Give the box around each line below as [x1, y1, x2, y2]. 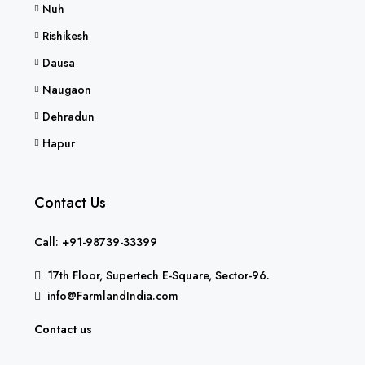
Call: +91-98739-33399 [34, 233, 157, 250]
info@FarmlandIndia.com [47, 287, 178, 304]
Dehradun [42, 108, 95, 125]
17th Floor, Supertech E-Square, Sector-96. [47, 266, 270, 284]
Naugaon [42, 81, 91, 98]
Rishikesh [42, 27, 89, 44]
